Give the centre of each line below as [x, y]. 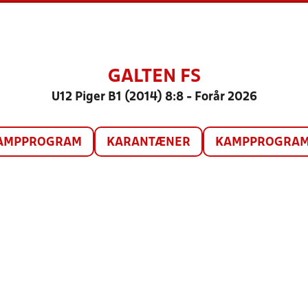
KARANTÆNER [148, 143]
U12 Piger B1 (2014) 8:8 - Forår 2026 [154, 97]
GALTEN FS [154, 77]
